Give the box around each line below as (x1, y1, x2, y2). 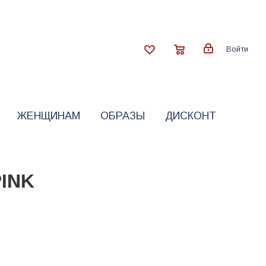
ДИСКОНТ (164, 110, 216, 122)
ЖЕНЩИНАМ (17, 110, 80, 122)
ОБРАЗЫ (100, 110, 145, 122)
